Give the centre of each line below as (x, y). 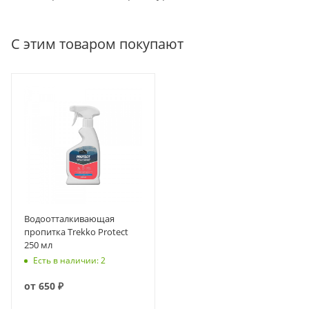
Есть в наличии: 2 (69, 260)
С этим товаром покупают (97, 44)
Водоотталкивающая (69, 219)
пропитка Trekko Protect (76, 232)
